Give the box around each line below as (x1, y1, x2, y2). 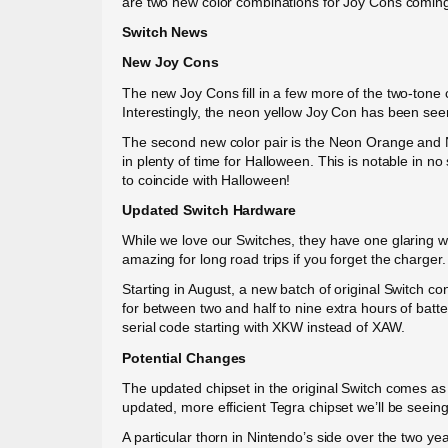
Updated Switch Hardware (122, 202, 296, 218)
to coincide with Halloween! (122, 171, 291, 188)
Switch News (122, 24, 208, 41)
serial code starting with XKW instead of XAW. (122, 319, 405, 336)
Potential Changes (122, 349, 247, 366)
